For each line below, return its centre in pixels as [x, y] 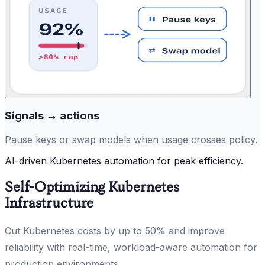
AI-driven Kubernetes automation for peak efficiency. [124, 161]
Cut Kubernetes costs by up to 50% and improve [115, 230]
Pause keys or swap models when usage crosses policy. [131, 140]
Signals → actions [52, 116]
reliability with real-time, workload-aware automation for [131, 247]
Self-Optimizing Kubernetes [92, 187]
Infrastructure [49, 203]
